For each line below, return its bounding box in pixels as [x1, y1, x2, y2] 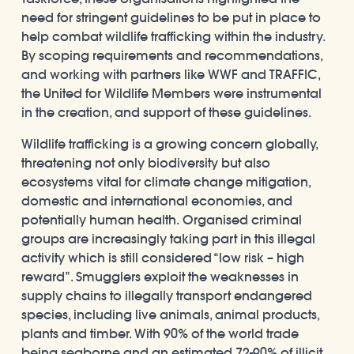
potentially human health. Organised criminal [21, 211, 302, 228]
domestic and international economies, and [21, 192, 292, 209]
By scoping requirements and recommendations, [21, 47, 322, 63]
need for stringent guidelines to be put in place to [21, 9, 321, 25]
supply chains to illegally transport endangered [21, 287, 312, 303]
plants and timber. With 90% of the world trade [21, 325, 299, 341]
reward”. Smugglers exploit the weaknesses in [21, 268, 299, 284]
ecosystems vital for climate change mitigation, [21, 173, 311, 190]
